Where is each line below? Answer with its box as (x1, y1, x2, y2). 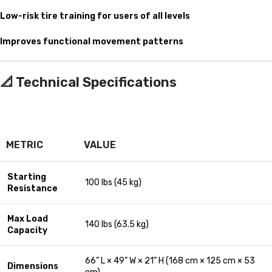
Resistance (7, 183, 58, 194)
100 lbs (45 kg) (85, 177, 141, 188)
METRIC (6, 139, 43, 151)
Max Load (7, 214, 48, 225)
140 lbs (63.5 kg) (85, 219, 149, 230)
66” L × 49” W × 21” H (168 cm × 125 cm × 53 (85, 256, 255, 267)
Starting (7, 172, 46, 183)
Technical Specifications (16, 74, 177, 91)
